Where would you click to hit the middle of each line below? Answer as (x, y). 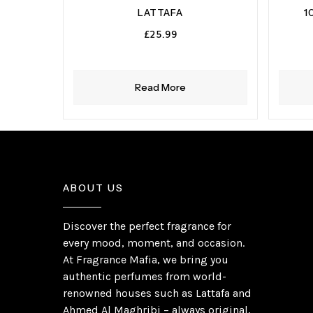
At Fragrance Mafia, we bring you (146, 259)
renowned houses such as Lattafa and (158, 293)
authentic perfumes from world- (145, 276)
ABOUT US (94, 188)
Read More (161, 88)
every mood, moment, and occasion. (154, 242)
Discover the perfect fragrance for (147, 226)
